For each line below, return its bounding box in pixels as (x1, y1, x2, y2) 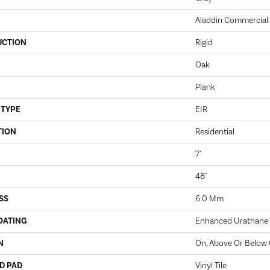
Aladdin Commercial (195, 15, 268, 26)
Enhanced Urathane (195, 216, 268, 227)
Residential (195, 127, 234, 137)
